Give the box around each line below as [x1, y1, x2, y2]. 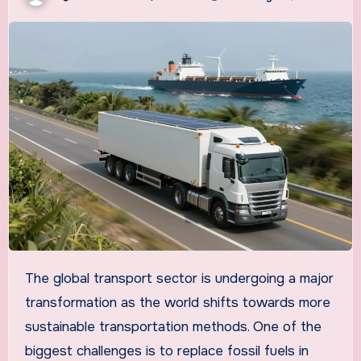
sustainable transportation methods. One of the [24, 318, 322, 336]
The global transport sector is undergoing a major [24, 270, 34, 288]
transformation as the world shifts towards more [24, 294, 330, 312]
